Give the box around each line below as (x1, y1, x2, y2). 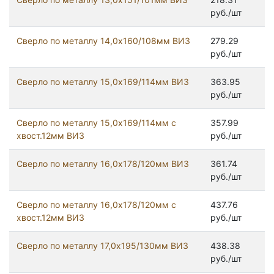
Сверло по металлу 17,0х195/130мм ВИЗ (17, 240, 188, 251)
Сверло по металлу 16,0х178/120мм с (17, 199, 176, 210)
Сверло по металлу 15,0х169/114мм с (17, 117, 176, 128)
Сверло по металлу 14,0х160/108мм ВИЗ (17, 35, 190, 46)
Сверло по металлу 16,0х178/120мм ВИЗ (17, 158, 189, 169)
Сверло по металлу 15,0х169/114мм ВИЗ (17, 76, 189, 87)
